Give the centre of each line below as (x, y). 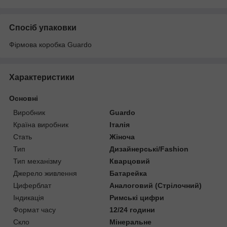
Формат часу (34, 210)
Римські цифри (137, 197)
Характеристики (42, 77)
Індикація (29, 197)
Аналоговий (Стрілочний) (156, 185)
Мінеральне (131, 222)
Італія (120, 124)
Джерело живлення (45, 173)
